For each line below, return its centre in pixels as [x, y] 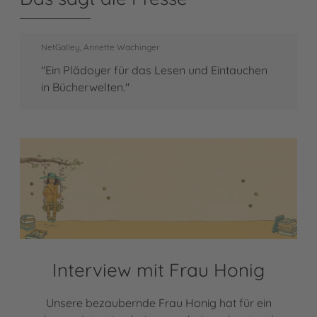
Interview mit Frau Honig [158, 270]
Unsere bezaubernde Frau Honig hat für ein [158, 302]
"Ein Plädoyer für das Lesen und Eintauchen [154, 70]
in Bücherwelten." [85, 87]
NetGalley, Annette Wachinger [100, 47]
